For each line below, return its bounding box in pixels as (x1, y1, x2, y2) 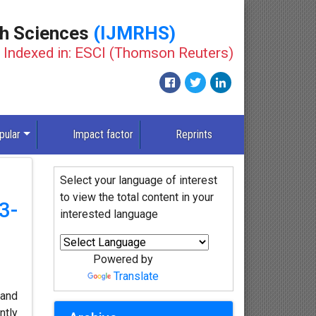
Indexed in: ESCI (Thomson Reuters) (4, 44, 233, 61)
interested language (59, 207, 158, 221)
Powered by (93, 253, 154, 267)
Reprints (175, 128, 212, 142)
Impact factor (72, 128, 133, 142)
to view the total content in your (59, 190, 214, 205)
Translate (114, 269, 159, 284)
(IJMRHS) (93, 22, 176, 44)
